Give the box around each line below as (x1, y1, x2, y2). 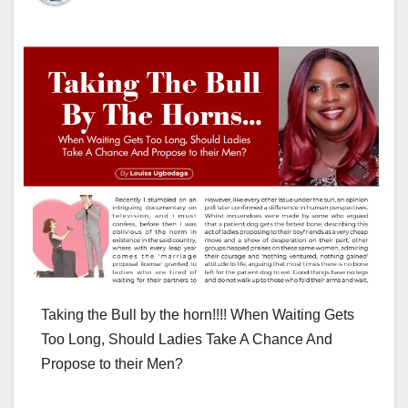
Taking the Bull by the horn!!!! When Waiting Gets (41, 306, 354, 322)
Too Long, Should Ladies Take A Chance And (41, 331, 332, 347)
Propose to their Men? (41, 355, 183, 372)
